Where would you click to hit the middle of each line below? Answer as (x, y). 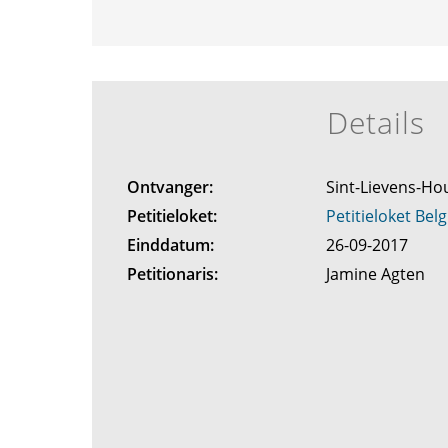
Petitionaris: (172, 274)
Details (376, 122)
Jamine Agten (378, 274)
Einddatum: (170, 245)
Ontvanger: (169, 187)
